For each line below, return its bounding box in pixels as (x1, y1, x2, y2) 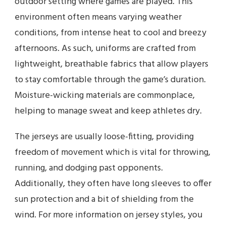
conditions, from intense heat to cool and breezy (15, 26, 206, 41)
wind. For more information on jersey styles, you (15, 208, 202, 223)
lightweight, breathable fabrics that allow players (15, 57, 208, 72)
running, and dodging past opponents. (15, 161, 163, 176)
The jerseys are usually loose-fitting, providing (15, 130, 194, 145)
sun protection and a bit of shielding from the (15, 192, 194, 207)
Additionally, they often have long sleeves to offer (15, 177, 211, 192)
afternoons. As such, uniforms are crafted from (15, 41, 196, 56)
